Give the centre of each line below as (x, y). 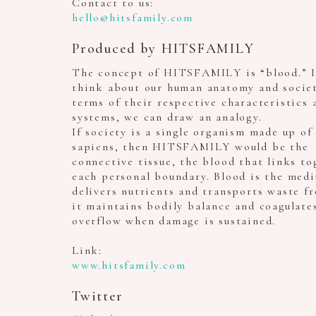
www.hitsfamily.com (129, 265)
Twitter (98, 296)
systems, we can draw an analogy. (167, 117)
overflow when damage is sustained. (174, 220)
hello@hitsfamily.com (133, 18)
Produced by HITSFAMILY (163, 49)
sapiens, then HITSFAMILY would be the (190, 146)
